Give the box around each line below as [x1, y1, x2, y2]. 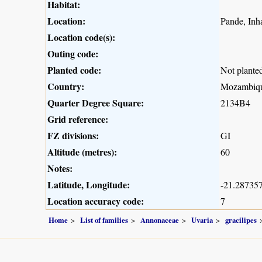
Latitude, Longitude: [47, 178, 130, 192]
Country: [47, 80, 84, 94]
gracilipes [225, 214, 257, 225]
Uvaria [191, 214, 213, 225]
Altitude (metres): [47, 145, 117, 159]
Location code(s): [47, 30, 115, 44]
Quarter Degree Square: [47, 96, 144, 110]
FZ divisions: [47, 129, 99, 143]
